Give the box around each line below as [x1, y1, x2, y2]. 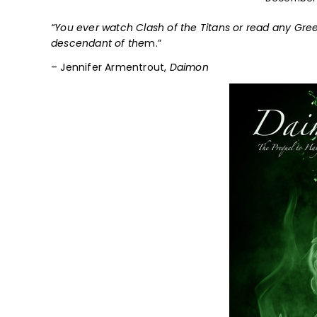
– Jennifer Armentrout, [51, 60, 170, 74]
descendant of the [51, 36, 145, 50]
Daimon [169, 60, 209, 74]
